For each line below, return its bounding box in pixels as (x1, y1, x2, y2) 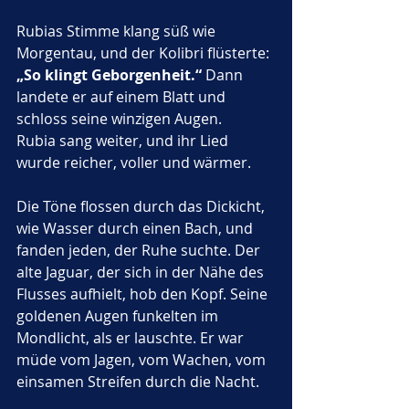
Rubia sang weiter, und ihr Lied (16, 131, 232, 151)
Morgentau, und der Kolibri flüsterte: (16, 43, 273, 63)
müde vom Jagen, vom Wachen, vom (16, 350, 269, 370)
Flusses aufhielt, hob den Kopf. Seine (16, 284, 271, 304)
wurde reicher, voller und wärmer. (16, 152, 255, 173)
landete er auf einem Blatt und (16, 87, 229, 107)
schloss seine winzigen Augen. (16, 109, 222, 129)
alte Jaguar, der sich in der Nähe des (16, 262, 267, 282)
